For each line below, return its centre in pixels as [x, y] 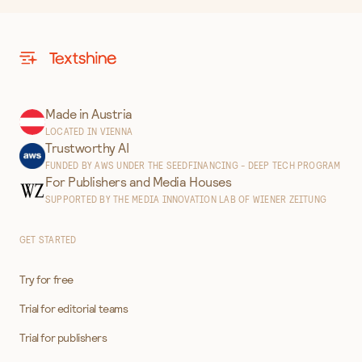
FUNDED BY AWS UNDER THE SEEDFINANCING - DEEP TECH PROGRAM [193, 165]
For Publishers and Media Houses [139, 182]
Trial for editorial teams [74, 308]
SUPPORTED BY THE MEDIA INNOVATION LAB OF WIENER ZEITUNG [186, 199]
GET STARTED [48, 240]
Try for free [46, 279]
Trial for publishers [63, 337]
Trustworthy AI [87, 148]
